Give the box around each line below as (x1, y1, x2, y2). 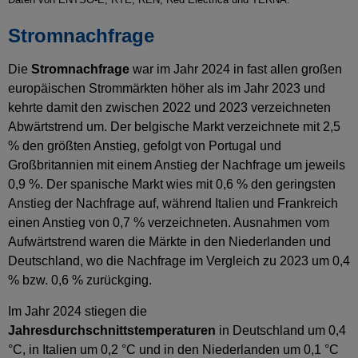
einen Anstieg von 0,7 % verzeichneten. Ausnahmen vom (8, 216, 329, 230)
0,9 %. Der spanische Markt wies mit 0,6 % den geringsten (8, 177, 336, 192)
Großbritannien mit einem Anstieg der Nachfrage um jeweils (8, 158, 345, 173)
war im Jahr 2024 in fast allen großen (129, 62, 342, 77)
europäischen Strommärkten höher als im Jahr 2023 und (8, 82, 325, 96)
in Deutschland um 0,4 (216, 323, 346, 337)
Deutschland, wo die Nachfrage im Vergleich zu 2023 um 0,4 (8, 254, 350, 268)
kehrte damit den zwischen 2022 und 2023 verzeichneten (8, 101, 331, 115)
